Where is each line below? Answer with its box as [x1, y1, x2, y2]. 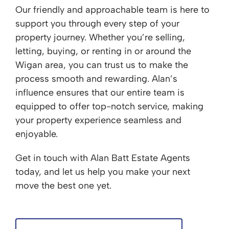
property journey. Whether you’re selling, [15, 32, 185, 43]
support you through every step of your [15, 18, 179, 29]
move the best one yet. [15, 180, 111, 191]
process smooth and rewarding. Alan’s [15, 73, 177, 84]
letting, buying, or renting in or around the [15, 45, 191, 57]
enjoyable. [15, 128, 58, 140]
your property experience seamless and [15, 114, 181, 126]
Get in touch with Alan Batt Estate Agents [15, 152, 190, 164]
